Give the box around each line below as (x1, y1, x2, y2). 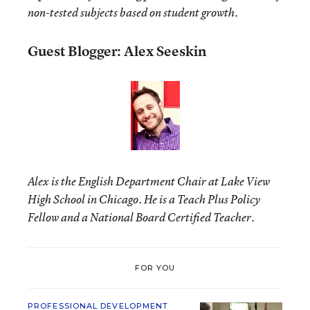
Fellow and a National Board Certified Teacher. (28, 210, 255, 225)
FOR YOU (134, 262, 176, 273)
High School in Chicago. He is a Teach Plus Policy (28, 192, 260, 207)
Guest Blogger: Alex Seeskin (28, 42, 207, 60)
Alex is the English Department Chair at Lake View (28, 174, 270, 189)
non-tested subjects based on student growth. (28, 5, 238, 20)
